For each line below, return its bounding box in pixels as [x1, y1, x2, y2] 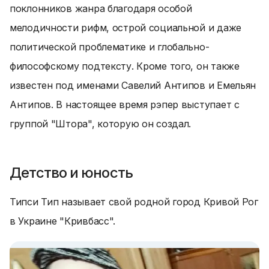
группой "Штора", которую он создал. [10, 118, 192, 130]
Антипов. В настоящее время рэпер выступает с [10, 98, 240, 110]
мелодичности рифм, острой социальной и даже [10, 22, 241, 34]
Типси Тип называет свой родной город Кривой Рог [10, 196, 258, 208]
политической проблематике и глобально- [10, 41, 210, 53]
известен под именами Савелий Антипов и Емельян [10, 79, 256, 91]
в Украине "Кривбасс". [10, 215, 116, 227]
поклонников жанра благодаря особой [10, 2, 192, 14]
